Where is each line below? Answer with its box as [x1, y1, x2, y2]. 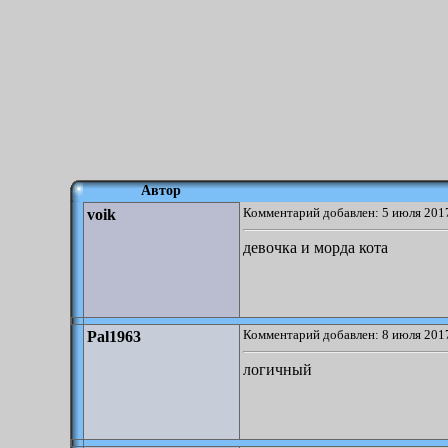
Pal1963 [87, 328, 141, 345]
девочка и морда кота [243, 239, 388, 256]
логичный [243, 361, 312, 378]
